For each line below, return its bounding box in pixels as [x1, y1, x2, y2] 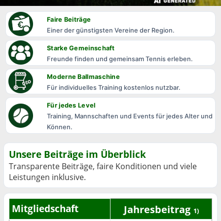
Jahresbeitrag [123, 202, 190, 216]
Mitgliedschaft [12, 202, 78, 215]
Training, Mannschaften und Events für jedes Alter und [47, 112, 213, 120]
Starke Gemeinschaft [47, 44, 115, 52]
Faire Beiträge [47, 16, 91, 23]
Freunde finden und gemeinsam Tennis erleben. [47, 55, 193, 63]
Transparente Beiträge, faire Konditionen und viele [9, 161, 197, 172]
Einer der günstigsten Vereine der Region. [47, 27, 175, 34]
